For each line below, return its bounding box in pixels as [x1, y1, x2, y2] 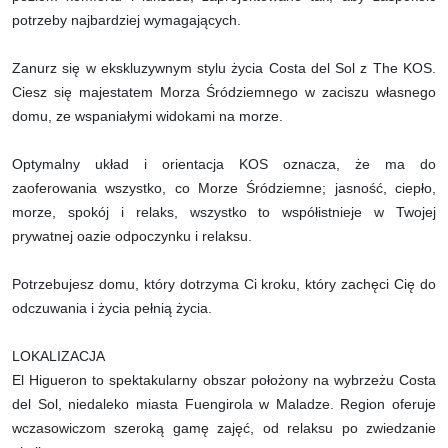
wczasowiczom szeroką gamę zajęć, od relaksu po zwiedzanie [12, 419, 436, 436]
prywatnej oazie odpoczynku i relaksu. [12, 227, 252, 244]
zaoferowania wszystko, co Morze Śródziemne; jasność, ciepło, [12, 179, 436, 196]
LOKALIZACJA [12, 347, 105, 364]
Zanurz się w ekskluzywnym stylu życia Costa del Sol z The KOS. [12, 59, 436, 76]
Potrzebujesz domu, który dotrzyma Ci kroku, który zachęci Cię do [12, 275, 436, 292]
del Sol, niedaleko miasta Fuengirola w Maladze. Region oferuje [12, 395, 436, 412]
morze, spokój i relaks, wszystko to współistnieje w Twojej [12, 203, 436, 220]
